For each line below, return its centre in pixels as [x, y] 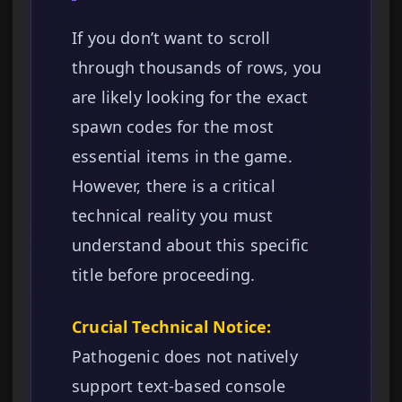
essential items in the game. [182, 157]
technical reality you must [173, 216]
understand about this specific [191, 245]
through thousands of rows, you [197, 68]
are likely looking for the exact [190, 97]
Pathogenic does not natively [185, 357]
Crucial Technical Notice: [172, 327]
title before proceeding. [164, 275]
